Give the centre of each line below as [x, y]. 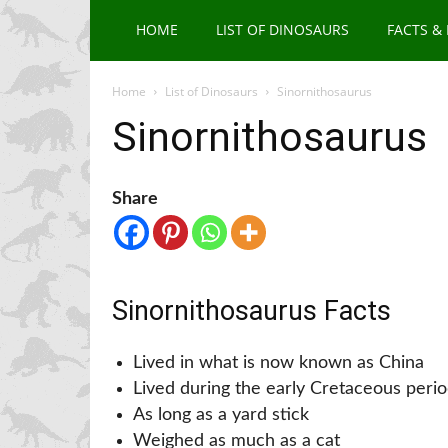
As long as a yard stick [221, 415]
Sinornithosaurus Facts [251, 311]
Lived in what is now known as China [278, 363]
